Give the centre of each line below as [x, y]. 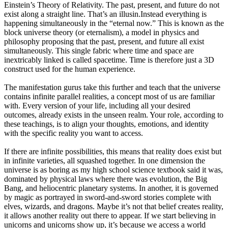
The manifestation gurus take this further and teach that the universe [112, 88]
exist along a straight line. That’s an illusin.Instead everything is [105, 14]
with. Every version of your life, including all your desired [97, 106]
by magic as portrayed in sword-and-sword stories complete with [108, 197]
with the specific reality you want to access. [74, 133]
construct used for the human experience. [70, 69]
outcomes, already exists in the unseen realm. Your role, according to [114, 115]
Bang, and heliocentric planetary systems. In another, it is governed [111, 188]
